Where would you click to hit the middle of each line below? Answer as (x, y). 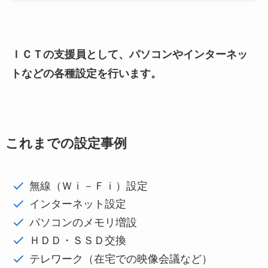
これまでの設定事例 (66, 143)
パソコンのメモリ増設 (83, 222)
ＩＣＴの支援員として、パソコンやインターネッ (129, 54)
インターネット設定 (78, 204)
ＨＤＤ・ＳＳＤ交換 (78, 241)
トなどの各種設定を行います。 (86, 73)
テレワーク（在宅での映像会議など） (121, 259)
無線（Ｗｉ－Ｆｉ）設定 (89, 186)
